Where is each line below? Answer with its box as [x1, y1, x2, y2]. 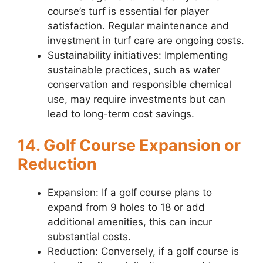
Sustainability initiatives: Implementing [48, 49, 228, 61]
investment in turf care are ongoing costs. [48, 34, 244, 46]
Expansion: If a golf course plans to [48, 187, 212, 199]
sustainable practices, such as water [48, 63, 220, 76]
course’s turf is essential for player [48, 5, 209, 17]
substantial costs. [48, 231, 131, 243]
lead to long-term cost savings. [48, 107, 194, 120]
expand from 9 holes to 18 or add [48, 201, 205, 214]
